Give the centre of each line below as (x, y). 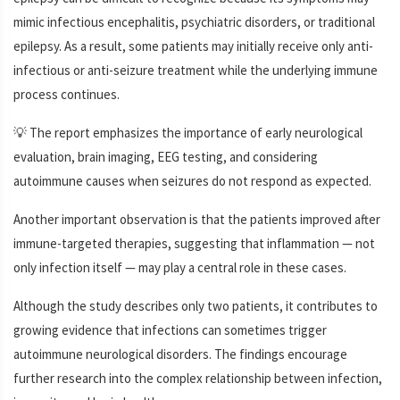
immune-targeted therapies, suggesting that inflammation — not (194, 243)
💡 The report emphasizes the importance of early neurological (188, 132)
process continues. (67, 94)
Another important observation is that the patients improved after (197, 219)
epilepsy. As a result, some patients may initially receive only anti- (193, 46)
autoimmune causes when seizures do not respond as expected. (192, 180)
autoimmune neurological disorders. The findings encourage (180, 354)
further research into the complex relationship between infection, (198, 378)
